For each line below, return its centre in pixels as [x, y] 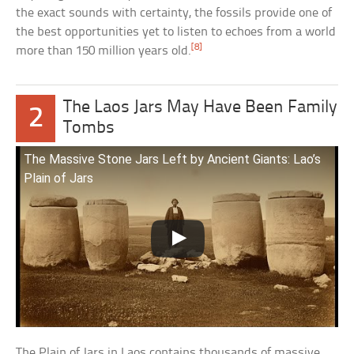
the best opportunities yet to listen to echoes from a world [176, 32]
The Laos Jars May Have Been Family [201, 107]
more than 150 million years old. [104, 51]
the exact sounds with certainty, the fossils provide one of [174, 13]
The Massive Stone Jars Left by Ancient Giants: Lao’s [173, 159]
